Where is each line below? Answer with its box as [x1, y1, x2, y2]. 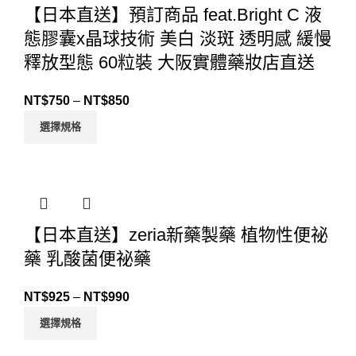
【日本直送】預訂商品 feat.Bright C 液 [24, 5, 322, 25]
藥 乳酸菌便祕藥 [24, 249, 151, 269]
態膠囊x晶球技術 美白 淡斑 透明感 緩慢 [24, 29, 331, 49]
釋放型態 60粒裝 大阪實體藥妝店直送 [24, 52, 315, 73]
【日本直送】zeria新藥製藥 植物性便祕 [24, 225, 328, 246]
